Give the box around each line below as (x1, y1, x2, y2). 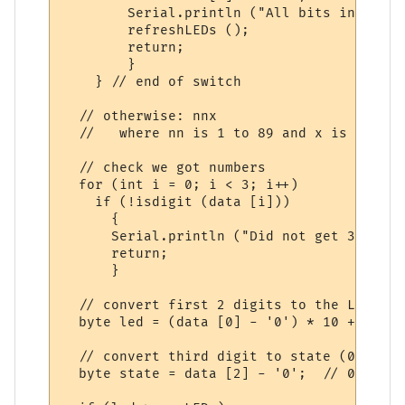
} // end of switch (62, 73, 242, 89)
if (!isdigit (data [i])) (62, 193, 291, 210)
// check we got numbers (62, 159, 267, 175)
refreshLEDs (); (62, 22, 250, 38)
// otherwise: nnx (62, 108, 226, 124)
